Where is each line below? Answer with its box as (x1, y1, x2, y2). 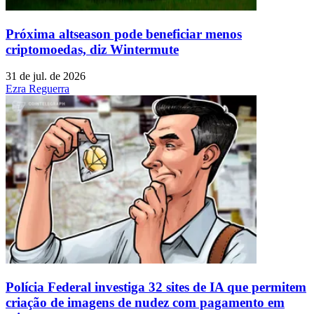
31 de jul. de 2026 (6, 70, 86, 83)
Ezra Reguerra (6, 83, 69, 95)
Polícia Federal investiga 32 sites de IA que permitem (6, 279, 306, 294)
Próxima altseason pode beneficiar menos (6, 26, 242, 41)
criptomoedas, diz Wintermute (6, 41, 179, 57)
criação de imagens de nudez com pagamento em (6, 294, 285, 310)
